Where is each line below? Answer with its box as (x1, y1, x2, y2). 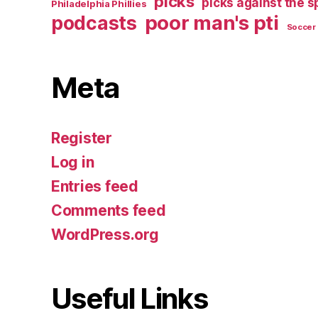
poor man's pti (144, 11, 279, 35)
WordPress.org (51, 226, 159, 244)
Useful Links (51, 281, 208, 317)
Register (51, 129, 112, 148)
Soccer (286, 22, 316, 33)
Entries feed (51, 177, 138, 196)
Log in (51, 153, 94, 172)
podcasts (51, 11, 137, 35)
